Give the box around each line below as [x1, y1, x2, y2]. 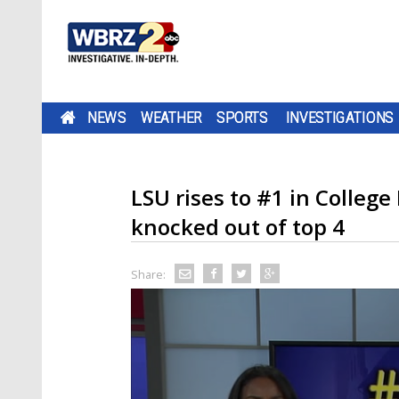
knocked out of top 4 [131, 212, 345, 241]
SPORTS [216, 109, 268, 126]
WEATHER [140, 109, 202, 126]
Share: [131, 266, 166, 282]
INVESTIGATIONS [285, 109, 395, 126]
